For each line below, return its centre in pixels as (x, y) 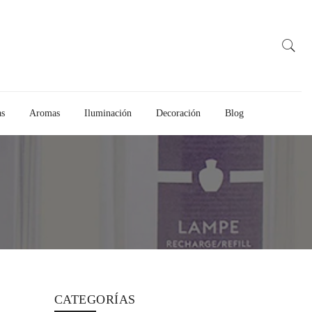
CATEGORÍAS (95, 299)
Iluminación (108, 113)
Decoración (178, 113)
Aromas (45, 113)
